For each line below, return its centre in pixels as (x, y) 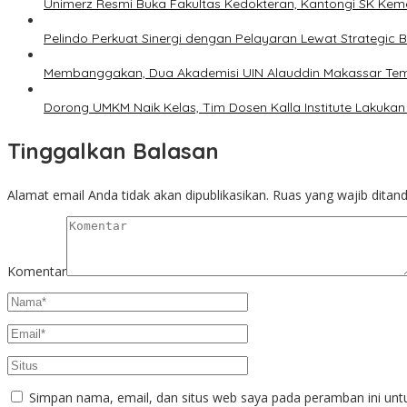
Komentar (37, 272)
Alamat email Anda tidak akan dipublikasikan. (138, 195)
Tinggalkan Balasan (113, 151)
